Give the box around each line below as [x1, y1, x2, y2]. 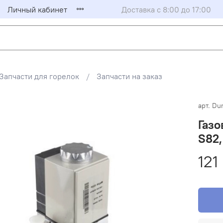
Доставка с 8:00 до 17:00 [121, 4, 211, 14]
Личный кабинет [7, 4, 67, 14]
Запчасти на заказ [96, 71, 162, 82]
